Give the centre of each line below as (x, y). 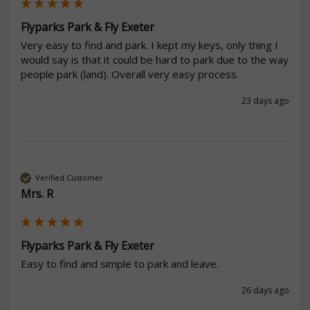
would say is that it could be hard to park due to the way (155, 59)
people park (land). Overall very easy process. (130, 74)
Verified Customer (69, 178)
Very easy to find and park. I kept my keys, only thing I (149, 45)
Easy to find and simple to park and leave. (120, 263)
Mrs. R (37, 193)
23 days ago (265, 100)
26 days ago (265, 290)
